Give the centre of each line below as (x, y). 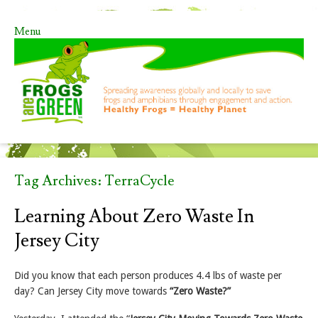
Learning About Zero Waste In (134, 217)
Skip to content (48, 44)
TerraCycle (139, 181)
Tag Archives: (59, 181)
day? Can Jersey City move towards (92, 291)
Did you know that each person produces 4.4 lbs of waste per (148, 276)
